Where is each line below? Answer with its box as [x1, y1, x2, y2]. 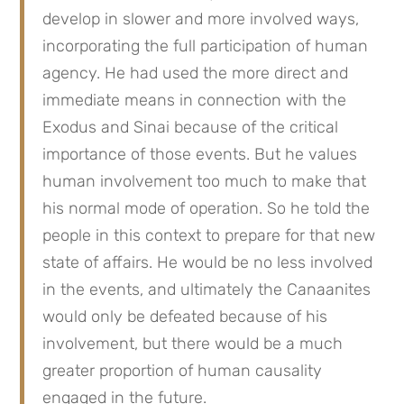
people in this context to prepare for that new [42, 225, 376, 245]
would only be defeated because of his [42, 307, 328, 326]
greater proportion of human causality [42, 361, 323, 381]
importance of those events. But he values [42, 144, 358, 164]
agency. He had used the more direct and [42, 63, 349, 83]
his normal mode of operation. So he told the [42, 198, 371, 218]
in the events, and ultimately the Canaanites [42, 280, 372, 299]
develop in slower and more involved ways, [42, 9, 360, 29]
